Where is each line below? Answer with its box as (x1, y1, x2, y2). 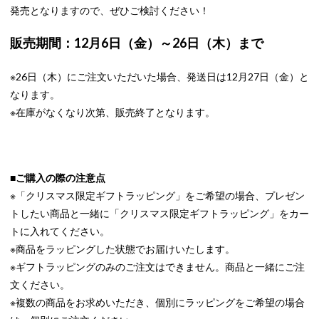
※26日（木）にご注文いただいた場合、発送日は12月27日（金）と (9, 70, 309, 83)
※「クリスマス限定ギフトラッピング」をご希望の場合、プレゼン (9, 189, 305, 202)
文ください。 (9, 278, 70, 291)
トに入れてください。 (9, 225, 110, 238)
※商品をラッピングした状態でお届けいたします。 (9, 243, 235, 256)
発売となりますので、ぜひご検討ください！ (9, 4, 209, 17)
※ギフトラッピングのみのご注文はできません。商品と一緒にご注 (9, 261, 305, 273)
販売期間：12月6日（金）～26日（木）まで (9, 35, 263, 51)
